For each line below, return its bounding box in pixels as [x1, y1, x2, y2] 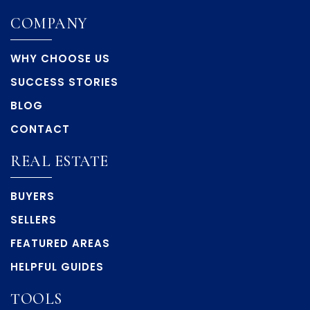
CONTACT [10, 122, 70, 136]
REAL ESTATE [10, 152, 109, 170]
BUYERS [10, 189, 55, 203]
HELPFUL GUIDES [10, 259, 104, 274]
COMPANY [10, 15, 88, 33]
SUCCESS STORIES [10, 75, 118, 89]
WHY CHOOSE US [10, 51, 110, 66]
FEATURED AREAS [10, 236, 110, 250]
